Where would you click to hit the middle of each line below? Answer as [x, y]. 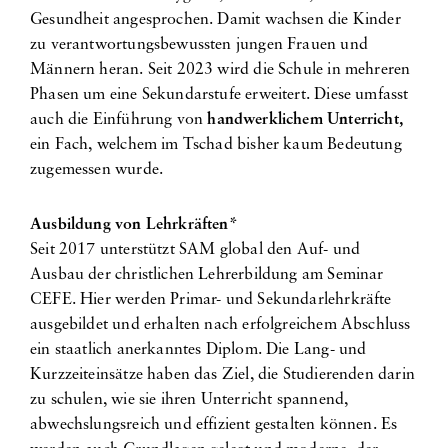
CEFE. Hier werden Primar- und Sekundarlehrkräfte [211, 299]
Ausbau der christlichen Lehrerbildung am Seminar [207, 274]
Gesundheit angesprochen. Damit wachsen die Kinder [215, 19]
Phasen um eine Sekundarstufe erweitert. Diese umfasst [219, 94]
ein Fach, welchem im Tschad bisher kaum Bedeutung [216, 144]
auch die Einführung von [119, 119]
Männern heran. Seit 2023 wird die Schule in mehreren [220, 69]
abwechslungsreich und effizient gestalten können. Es [214, 424]
